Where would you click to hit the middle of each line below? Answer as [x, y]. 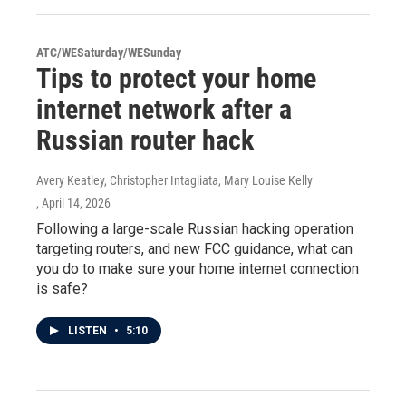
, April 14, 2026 [73, 203]
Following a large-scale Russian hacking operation [195, 229]
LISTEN [89, 331]
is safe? [62, 289]
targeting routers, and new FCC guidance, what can [194, 249]
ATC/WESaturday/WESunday [109, 53]
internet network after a [164, 109]
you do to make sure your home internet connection [198, 269]
